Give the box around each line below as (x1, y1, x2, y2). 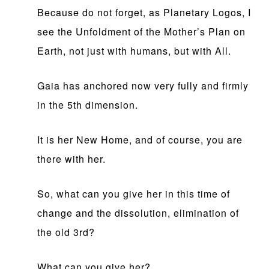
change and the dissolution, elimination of (37, 206, 240, 220)
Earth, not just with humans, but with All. (37, 44, 232, 58)
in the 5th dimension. (37, 98, 139, 112)
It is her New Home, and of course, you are (37, 133, 243, 147)
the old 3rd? (37, 225, 95, 240)
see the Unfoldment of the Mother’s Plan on (37, 25, 246, 39)
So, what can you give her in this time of (37, 187, 231, 201)
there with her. (37, 152, 106, 166)
